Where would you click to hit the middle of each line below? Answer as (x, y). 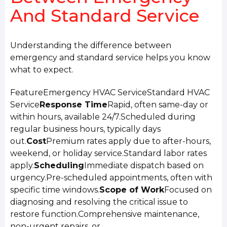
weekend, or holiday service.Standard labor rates (109, 153)
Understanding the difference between (91, 46)
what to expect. (42, 70)
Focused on (188, 190)
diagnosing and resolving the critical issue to (99, 202)
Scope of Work (132, 190)
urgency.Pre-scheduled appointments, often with (111, 177)
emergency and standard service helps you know (110, 58)
